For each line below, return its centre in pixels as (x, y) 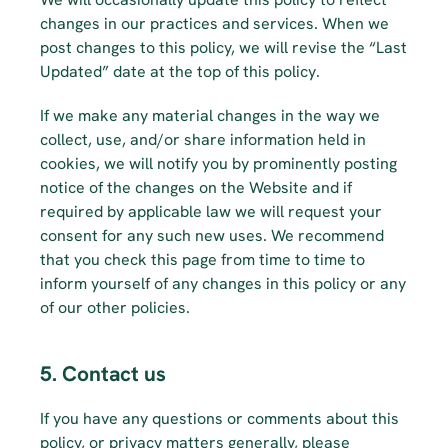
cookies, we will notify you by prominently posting (218, 163)
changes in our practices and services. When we (214, 23)
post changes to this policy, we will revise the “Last (223, 47)
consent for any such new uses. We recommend (212, 235)
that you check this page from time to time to (202, 259)
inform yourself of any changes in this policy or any (223, 283)
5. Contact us (103, 373)
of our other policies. (115, 307)
